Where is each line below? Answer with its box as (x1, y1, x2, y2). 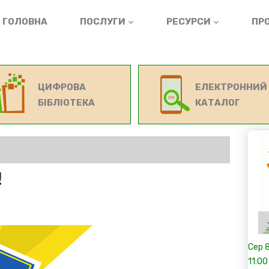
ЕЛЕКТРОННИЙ (195, 81, 267, 92)
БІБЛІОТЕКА (38, 97, 95, 108)
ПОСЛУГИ (80, 16, 126, 27)
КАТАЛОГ (195, 97, 240, 108)
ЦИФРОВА (38, 81, 86, 92)
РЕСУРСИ (166, 16, 211, 27)
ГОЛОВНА (2, 16, 48, 27)
